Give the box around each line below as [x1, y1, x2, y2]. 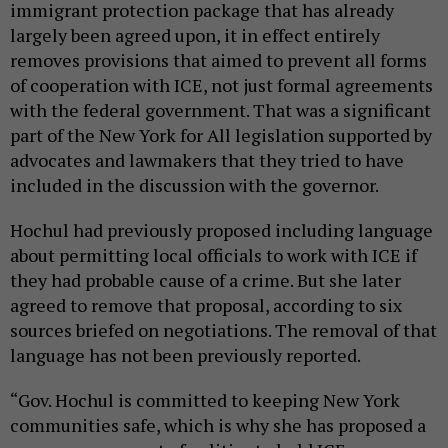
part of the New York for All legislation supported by [10, 123, 432, 148]
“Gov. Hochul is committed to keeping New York [10, 388, 400, 413]
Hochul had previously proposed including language [10, 218, 433, 243]
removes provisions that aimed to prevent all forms [10, 48, 427, 73]
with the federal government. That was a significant [10, 98, 431, 123]
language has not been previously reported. [10, 343, 364, 368]
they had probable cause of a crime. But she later [10, 268, 401, 293]
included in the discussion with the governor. [10, 173, 379, 198]
